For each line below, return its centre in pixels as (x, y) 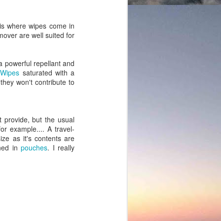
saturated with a (47, 73)
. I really (61, 148)
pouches (34, 148)
